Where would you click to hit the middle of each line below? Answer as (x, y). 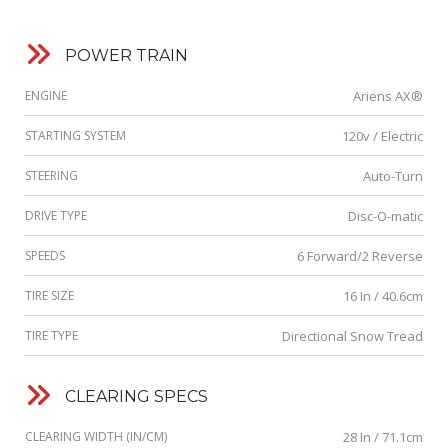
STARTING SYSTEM (75, 136)
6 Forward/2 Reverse (360, 256)
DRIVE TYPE (56, 216)
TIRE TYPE (51, 336)
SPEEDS (45, 256)
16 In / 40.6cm (383, 296)
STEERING (51, 176)
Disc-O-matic (385, 216)
